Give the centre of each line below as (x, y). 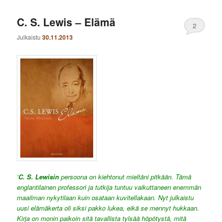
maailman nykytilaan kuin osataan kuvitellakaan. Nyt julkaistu (106, 197)
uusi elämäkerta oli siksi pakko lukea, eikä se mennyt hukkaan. (108, 208)
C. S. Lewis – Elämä (66, 22)
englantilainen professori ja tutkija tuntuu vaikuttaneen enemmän (109, 187)
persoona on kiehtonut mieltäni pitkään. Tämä (125, 176)
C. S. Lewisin (39, 176)
